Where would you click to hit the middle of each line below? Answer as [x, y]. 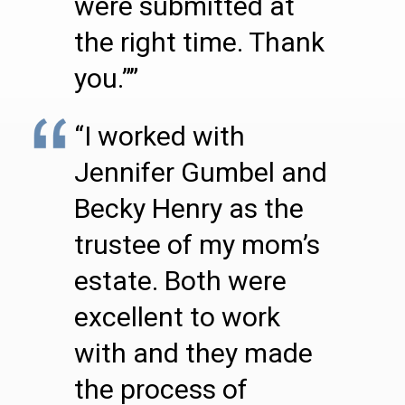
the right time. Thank [199, 42]
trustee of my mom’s [197, 245]
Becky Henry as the [189, 208]
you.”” [106, 78]
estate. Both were [180, 281]
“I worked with [160, 136]
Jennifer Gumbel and [201, 172]
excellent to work [177, 317]
